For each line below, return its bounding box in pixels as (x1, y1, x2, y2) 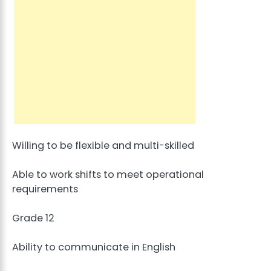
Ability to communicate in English (12, 240, 175, 254)
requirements (12, 181, 78, 196)
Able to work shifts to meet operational (12, 167, 204, 181)
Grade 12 (12, 211, 54, 225)
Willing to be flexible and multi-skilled (12, 138, 197, 152)
